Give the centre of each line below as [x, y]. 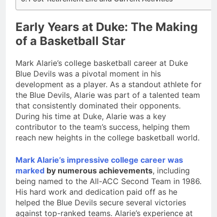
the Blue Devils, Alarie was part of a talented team [108, 95]
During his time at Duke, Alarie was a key [91, 116]
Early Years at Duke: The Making [107, 27]
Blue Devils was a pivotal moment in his [88, 73]
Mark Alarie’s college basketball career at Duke [102, 63]
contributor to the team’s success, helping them [103, 127]
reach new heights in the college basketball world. [108, 137]
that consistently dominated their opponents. [98, 105]
